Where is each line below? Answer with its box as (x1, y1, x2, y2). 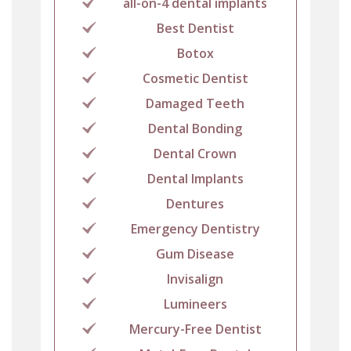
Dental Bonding (148, 119, 242, 137)
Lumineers (163, 295, 227, 313)
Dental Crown (154, 144, 237, 162)
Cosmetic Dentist (142, 69, 248, 87)
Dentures (166, 194, 224, 212)
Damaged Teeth (146, 94, 244, 112)
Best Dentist (156, 19, 234, 37)
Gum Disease (156, 244, 234, 262)
